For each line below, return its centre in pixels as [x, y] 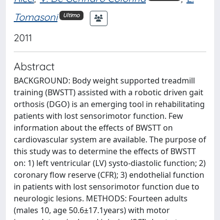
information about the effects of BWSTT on [93, 127]
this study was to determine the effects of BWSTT [105, 151]
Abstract [34, 66]
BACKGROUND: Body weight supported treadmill [104, 80]
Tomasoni [36, 17]
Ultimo [71, 15]
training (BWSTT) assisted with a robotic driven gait [109, 92]
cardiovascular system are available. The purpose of [110, 139]
